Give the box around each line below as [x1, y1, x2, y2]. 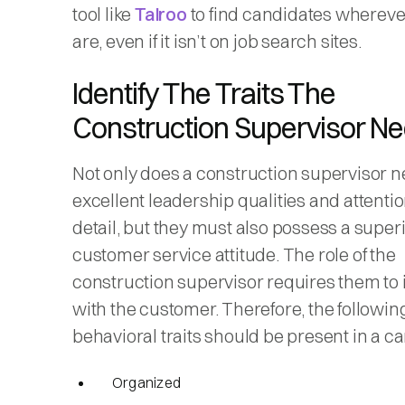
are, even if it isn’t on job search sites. [72, 29, 369, 52]
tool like [72, 2, 135, 25]
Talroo [135, 2, 187, 25]
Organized [112, 372, 182, 391]
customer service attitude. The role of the [72, 242, 396, 266]
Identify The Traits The [72, 75, 335, 111]
